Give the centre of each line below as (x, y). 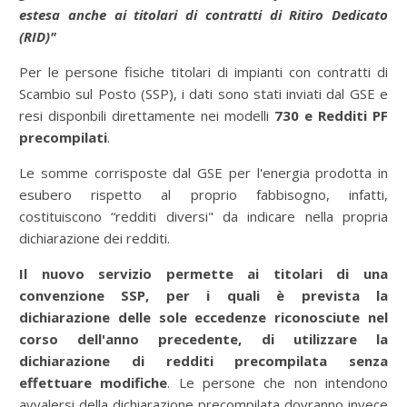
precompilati (63, 137)
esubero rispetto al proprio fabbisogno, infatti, (203, 194)
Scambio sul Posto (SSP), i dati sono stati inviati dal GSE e (203, 94)
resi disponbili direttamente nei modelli (147, 115)
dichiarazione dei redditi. (94, 238)
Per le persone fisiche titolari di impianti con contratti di (203, 72)
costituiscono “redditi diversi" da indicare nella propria (203, 216)
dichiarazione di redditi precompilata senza (203, 361)
